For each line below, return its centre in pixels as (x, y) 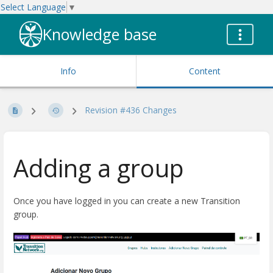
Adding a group (99, 168)
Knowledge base (100, 34)
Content (205, 71)
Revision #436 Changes (130, 110)
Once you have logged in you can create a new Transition (127, 201)
